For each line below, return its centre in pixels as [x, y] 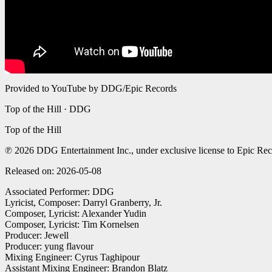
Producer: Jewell [37, 236]
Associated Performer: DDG [59, 192]
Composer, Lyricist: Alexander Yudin [76, 214]
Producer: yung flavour [49, 246]
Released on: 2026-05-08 [53, 171]
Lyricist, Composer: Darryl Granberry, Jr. [83, 203]
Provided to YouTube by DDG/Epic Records [91, 89]
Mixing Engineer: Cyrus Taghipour [72, 257]
